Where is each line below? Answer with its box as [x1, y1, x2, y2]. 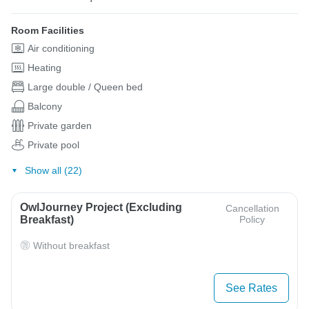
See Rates [226, 281, 277, 294]
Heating [28, 62, 61, 74]
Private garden [28, 120, 92, 132]
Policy [239, 213, 266, 225]
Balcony [28, 101, 62, 112]
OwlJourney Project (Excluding [20, 201, 182, 213]
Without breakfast [33, 239, 110, 251]
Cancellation [225, 202, 279, 214]
